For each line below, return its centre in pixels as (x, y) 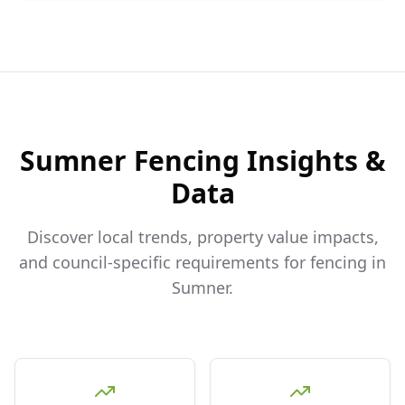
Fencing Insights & (256, 160)
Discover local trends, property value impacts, (202, 237)
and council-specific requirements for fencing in (202, 262)
